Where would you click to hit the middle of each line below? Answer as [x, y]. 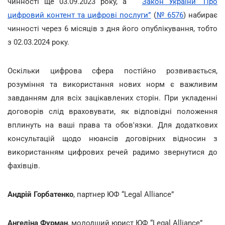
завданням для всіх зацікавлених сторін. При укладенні [113, 98]
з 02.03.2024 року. [39, 42]
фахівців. [25, 166]
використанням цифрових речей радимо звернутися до [113, 152]
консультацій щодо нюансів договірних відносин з [113, 139]
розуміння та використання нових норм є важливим [113, 84]
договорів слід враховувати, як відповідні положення [113, 111]
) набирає [200, 15]
